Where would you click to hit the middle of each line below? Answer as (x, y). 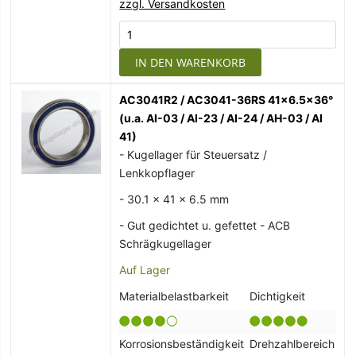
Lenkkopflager (157, 173)
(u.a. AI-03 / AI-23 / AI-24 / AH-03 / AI (221, 118)
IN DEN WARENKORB (191, 63)
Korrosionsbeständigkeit (182, 344)
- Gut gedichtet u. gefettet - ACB (205, 226)
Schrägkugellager (166, 244)
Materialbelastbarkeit (174, 296)
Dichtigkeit (278, 296)
